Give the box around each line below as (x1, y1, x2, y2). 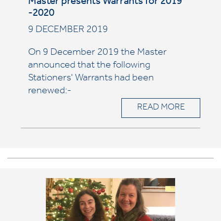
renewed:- (28, 87, 74, 97)
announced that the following (28, 61, 150, 71)
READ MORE (137, 104, 185, 112)
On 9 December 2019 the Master (28, 48, 167, 58)
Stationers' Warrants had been (28, 74, 154, 84)
